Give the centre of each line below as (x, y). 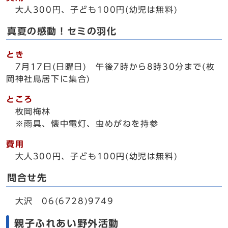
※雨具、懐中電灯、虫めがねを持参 (82, 124)
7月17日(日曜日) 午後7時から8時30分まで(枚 (111, 67)
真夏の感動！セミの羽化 (62, 31)
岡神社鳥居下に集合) (48, 79)
